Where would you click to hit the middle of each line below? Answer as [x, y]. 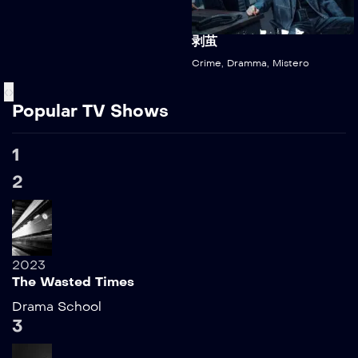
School [80, 306]
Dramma [247, 63]
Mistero [291, 63]
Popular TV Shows [90, 111]
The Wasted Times [73, 281]
